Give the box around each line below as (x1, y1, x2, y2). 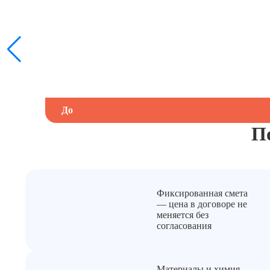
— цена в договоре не (157, 199, 248, 210)
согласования (157, 221, 212, 231)
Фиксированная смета (157, 188, 248, 199)
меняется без (157, 210, 209, 221)
